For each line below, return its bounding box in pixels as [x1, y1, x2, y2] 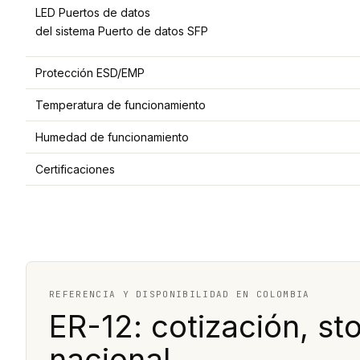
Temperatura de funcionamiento [35, 98, 206, 112]
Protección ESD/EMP [35, 66, 145, 80]
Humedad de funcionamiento [35, 130, 189, 145]
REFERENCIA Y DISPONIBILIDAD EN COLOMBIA [49, 288, 310, 301]
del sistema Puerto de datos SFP [35, 24, 208, 39]
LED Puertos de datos [35, 6, 150, 20]
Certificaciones [35, 162, 115, 177]
